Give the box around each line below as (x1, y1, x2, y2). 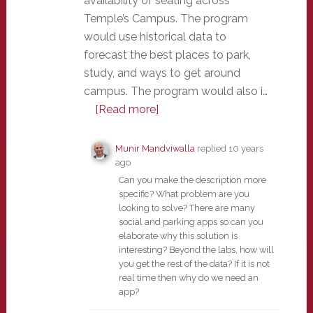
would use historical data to (83, 30, 226, 43)
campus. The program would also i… (83, 85, 268, 98)
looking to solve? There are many (118, 203, 255, 213)
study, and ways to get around (83, 66, 240, 80)
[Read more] (94, 103, 159, 116)
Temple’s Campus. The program (83, 12, 248, 25)
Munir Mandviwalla (115, 143, 195, 154)
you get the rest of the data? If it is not (118, 259, 270, 269)
